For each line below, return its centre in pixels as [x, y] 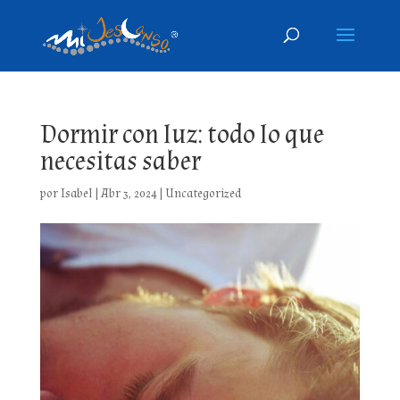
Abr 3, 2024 [129, 194]
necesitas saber [120, 161]
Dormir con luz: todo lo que [182, 134]
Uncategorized [203, 194]
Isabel [76, 194]
